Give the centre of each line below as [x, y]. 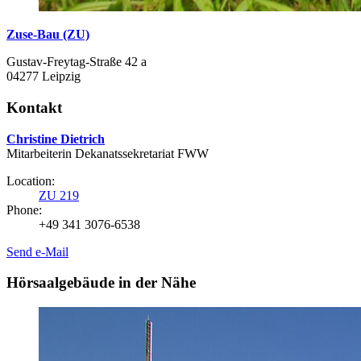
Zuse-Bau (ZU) [48, 35]
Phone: [24, 210]
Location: [31, 180]
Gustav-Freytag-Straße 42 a [77, 62]
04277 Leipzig [44, 77]
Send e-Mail [37, 251]
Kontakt [34, 107]
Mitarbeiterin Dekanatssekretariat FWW [108, 153]
